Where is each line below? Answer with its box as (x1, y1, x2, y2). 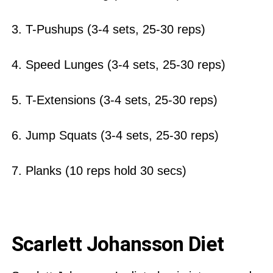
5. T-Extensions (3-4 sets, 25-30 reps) (11, 93, 221, 107)
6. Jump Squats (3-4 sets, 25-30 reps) (11, 128, 222, 142)
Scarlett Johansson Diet (11, 232, 229, 256)
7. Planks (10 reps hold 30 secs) (11, 163, 186, 177)
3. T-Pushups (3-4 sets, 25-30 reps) (11, 22, 209, 36)
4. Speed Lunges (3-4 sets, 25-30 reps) (11, 57, 229, 71)
